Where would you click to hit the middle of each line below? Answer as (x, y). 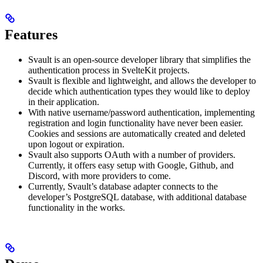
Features (31, 35)
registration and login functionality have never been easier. (136, 123)
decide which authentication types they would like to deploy (139, 92)
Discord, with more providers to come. (100, 176)
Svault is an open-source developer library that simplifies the (139, 60)
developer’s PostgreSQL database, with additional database (137, 197)
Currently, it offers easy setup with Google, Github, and (131, 166)
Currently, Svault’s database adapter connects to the (123, 187)
